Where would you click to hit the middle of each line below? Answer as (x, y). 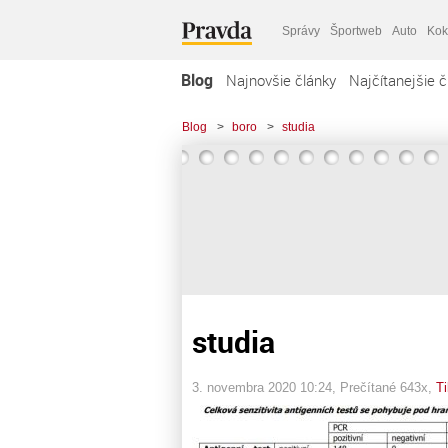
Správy (301, 30)
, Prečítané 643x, (384, 387)
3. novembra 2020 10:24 (262, 387)
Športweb (356, 30)
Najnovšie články (281, 80)
